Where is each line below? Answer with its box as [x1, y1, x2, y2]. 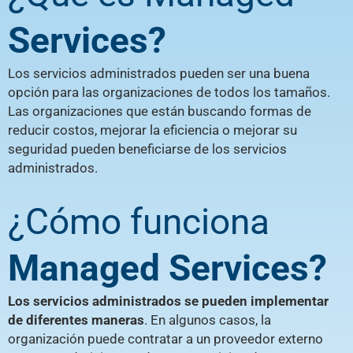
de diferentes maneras [8, 312, 144, 329]
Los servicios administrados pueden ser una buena [8, 65, 310, 81]
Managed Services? [8, 247, 327, 290]
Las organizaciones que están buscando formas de [8, 102, 311, 119]
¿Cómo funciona [8, 200, 269, 243]
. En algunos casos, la [144, 312, 271, 329]
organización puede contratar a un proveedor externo [8, 331, 323, 347]
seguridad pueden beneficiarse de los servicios [8, 140, 287, 157]
